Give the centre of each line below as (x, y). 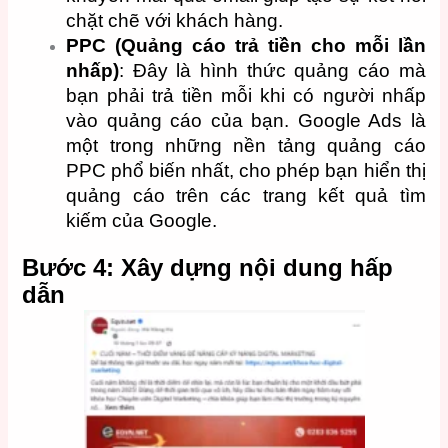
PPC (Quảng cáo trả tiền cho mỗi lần (246, 45)
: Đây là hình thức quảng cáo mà (272, 70)
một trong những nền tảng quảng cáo (246, 145)
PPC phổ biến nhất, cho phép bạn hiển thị (246, 170)
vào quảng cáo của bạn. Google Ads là (246, 120)
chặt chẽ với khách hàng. (175, 20)
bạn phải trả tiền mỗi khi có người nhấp (246, 95)
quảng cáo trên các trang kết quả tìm (246, 195)
